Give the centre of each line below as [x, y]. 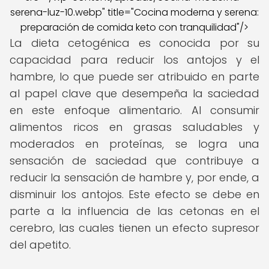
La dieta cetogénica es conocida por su [134, 43]
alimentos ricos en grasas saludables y [134, 127]
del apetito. [40, 245]
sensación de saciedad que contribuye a [134, 161]
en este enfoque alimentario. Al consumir [134, 110]
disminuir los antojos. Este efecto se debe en [134, 194]
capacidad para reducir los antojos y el [134, 60]
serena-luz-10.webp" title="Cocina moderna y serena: [134, 12]
